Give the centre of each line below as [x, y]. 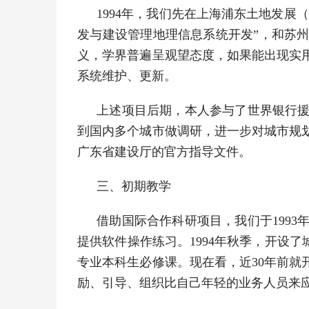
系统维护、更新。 [127, 76]
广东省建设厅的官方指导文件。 [165, 152]
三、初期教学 [134, 186]
